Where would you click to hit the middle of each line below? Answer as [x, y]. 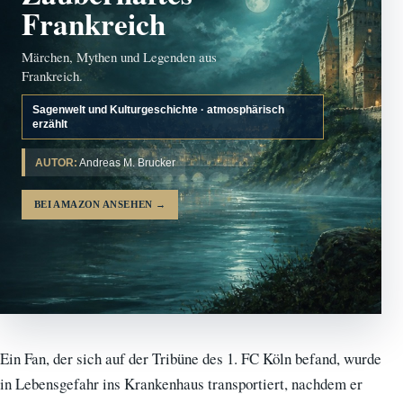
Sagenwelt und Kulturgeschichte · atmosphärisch [158, 110]
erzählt [50, 125]
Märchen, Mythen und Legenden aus [119, 57]
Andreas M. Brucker [126, 163]
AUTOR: [56, 163]
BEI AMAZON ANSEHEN [95, 205]
